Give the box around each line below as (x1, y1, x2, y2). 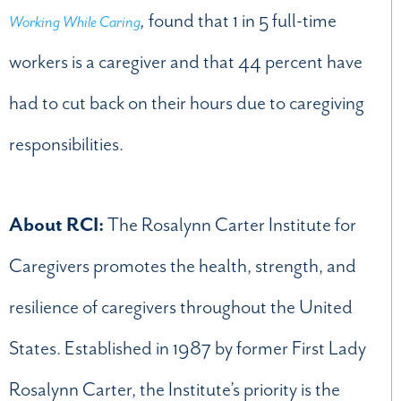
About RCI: (9, 211, 107, 237)
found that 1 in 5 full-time (149, 7, 337, 33)
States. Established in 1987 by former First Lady (9, 335, 366, 361)
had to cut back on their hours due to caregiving (9, 90, 364, 115)
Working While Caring (9, 11, 141, 31)
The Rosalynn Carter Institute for (107, 211, 356, 237)
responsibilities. (9, 131, 124, 157)
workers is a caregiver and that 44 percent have (9, 48, 363, 74)
